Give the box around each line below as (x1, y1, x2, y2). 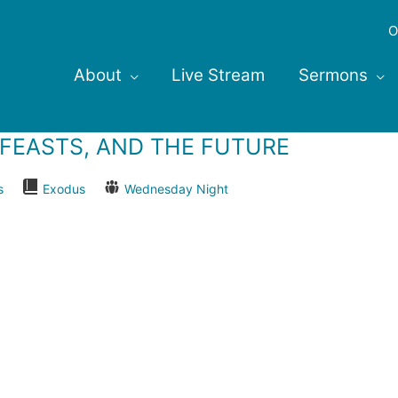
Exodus (43, 181, 85, 197)
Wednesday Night (124, 181, 228, 197)
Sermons (298, 65, 368, 85)
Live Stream (171, 65, 266, 85)
